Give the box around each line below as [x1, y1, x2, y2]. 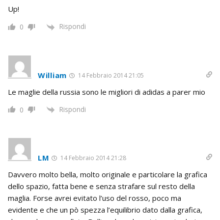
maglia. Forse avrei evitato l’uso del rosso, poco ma [8, 192, 181, 203]
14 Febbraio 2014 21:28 [59, 153, 127, 162]
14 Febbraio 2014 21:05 [76, 71, 144, 80]
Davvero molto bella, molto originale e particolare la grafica [8, 169, 207, 179]
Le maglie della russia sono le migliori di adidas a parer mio [8, 86, 205, 97]
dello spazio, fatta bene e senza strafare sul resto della [8, 181, 195, 191]
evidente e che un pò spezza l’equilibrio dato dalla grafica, [8, 204, 202, 215]
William [38, 70, 67, 80]
